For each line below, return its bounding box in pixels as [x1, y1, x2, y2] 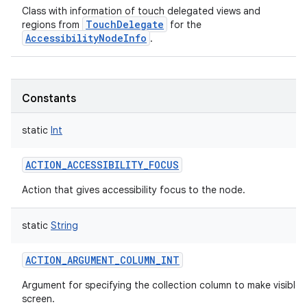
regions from [22, 19, 82, 31]
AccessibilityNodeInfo [25, 32, 147, 45]
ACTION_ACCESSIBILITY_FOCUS [25, 158, 179, 171]
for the [167, 19, 201, 31]
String [51, 219, 78, 232]
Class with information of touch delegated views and [22, 5, 260, 17]
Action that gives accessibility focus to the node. [22, 184, 245, 196]
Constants [22, 92, 76, 106]
